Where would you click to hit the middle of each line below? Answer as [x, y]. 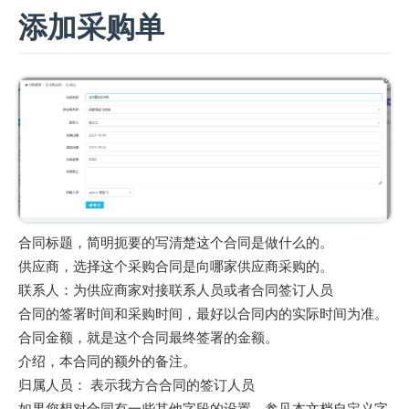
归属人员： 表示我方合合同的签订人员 [136, 384]
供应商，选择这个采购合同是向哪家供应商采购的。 [176, 266]
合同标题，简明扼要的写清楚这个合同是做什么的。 [176, 242]
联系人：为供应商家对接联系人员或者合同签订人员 [176, 289]
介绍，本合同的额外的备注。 [107, 361]
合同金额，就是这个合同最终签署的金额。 [148, 337]
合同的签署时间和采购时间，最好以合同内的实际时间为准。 [203, 313]
